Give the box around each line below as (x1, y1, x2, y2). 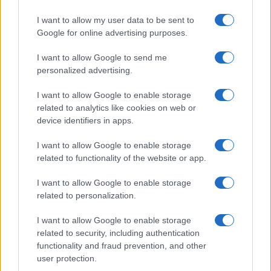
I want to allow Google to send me (37, 53, 167, 62)
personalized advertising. (37, 65, 132, 75)
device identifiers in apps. (37, 116, 134, 125)
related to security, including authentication (37, 228, 200, 238)
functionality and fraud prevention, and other (37, 241, 206, 250)
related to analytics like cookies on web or (37, 103, 196, 113)
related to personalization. (37, 191, 136, 200)
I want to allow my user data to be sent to (37, 15, 194, 25)
